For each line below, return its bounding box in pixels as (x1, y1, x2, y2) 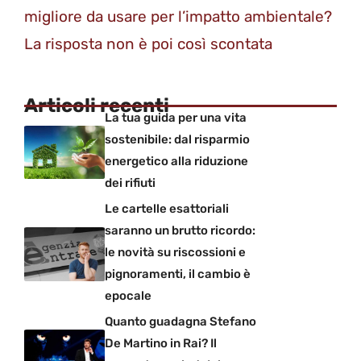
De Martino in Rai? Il (105, 335, 217, 351)
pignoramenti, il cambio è (105, 266, 251, 281)
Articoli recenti (24, 93, 169, 117)
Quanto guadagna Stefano (105, 313, 256, 329)
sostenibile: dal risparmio (105, 131, 250, 147)
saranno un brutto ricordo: (105, 222, 255, 238)
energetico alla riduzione (105, 153, 248, 168)
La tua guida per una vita (105, 110, 247, 125)
